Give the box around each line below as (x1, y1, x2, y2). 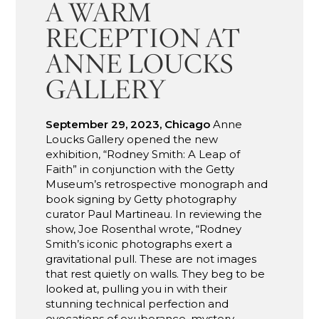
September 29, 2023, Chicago (46, 117, 211, 132)
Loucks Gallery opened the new (46, 132, 219, 147)
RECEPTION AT (46, 21, 241, 56)
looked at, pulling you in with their (46, 282, 228, 296)
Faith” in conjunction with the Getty (46, 162, 235, 177)
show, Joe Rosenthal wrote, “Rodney (46, 222, 242, 236)
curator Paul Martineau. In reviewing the (46, 207, 263, 221)
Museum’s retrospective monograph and (46, 177, 268, 192)
